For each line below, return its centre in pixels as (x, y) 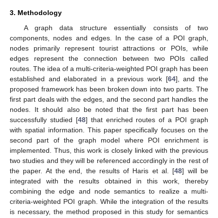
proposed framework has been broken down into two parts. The (109, 89)
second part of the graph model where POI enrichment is (109, 140)
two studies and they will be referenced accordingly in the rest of (109, 160)
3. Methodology (36, 12)
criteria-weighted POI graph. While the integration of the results (109, 201)
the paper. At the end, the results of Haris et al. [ (92, 171)
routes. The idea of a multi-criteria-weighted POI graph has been (109, 68)
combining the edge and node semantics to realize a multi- (109, 191)
